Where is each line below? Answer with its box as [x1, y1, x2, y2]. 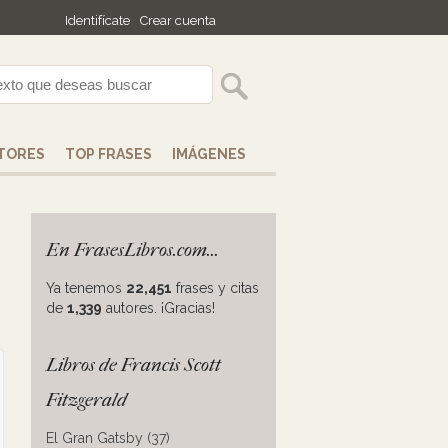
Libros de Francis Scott [46, 354, 221, 376]
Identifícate [65, 13, 130, 28]
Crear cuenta [140, 13, 216, 28]
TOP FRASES [65, 146, 152, 162]
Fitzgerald [46, 389, 127, 411]
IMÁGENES [172, 146, 246, 162]
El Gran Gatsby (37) [46, 430, 170, 446]
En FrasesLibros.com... [46, 239, 219, 261]
